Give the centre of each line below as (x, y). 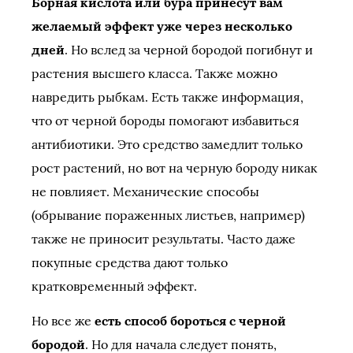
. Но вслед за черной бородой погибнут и (189, 50)
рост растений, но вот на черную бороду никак (175, 168)
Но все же (63, 321)
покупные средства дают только (130, 262)
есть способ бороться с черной (190, 321)
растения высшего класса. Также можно (154, 73)
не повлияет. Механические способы (145, 191)
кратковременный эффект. (114, 286)
